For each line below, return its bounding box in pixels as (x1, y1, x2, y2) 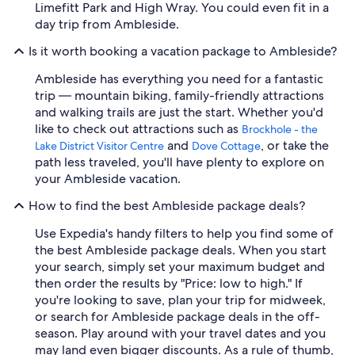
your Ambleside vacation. (35, 170, 181, 187)
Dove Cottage (192, 138, 261, 153)
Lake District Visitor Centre (35, 138, 164, 153)
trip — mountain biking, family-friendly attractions (35, 86, 324, 104)
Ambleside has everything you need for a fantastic (35, 70, 323, 87)
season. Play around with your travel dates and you (35, 324, 326, 342)
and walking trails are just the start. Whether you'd (35, 103, 323, 120)
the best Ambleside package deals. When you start (35, 241, 326, 258)
